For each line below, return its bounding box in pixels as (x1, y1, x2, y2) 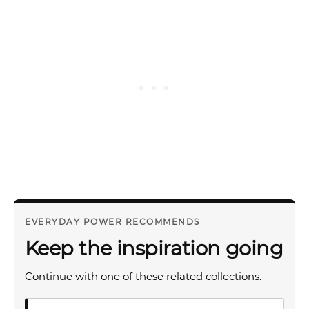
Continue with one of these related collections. (25, 270, 261, 283)
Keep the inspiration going (25, 236, 283, 260)
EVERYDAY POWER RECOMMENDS (25, 217, 200, 227)
